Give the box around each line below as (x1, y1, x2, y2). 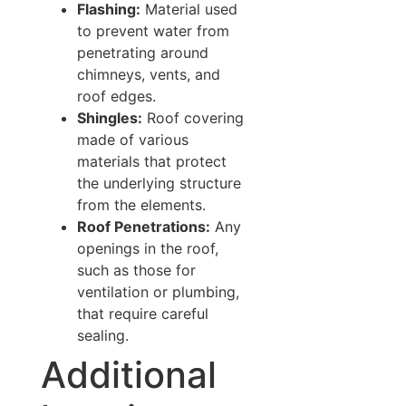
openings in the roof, (76, 239, 218, 258)
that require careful (76, 304, 208, 324)
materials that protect (76, 152, 227, 171)
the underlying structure (76, 174, 241, 193)
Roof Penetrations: (76, 217, 210, 237)
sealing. (76, 326, 129, 345)
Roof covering (141, 109, 244, 128)
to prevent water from (76, 22, 229, 41)
